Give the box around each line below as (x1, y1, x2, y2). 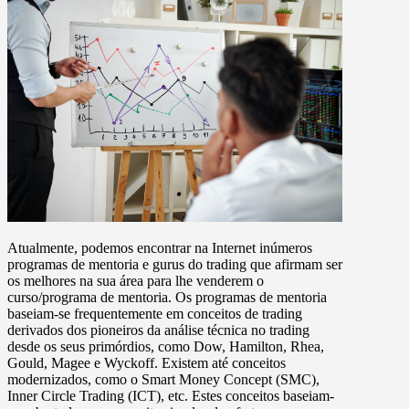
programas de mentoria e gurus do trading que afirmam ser (7, 256, 342, 272)
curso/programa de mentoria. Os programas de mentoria (7, 288, 327, 305)
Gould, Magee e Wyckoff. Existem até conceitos (7, 354, 286, 371)
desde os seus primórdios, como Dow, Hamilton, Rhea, (7, 338, 324, 354)
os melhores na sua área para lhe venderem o (7, 272, 264, 288)
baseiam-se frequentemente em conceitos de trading (7, 305, 302, 321)
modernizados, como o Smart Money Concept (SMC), (7, 371, 320, 387)
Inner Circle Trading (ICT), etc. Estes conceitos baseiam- (7, 387, 334, 404)
